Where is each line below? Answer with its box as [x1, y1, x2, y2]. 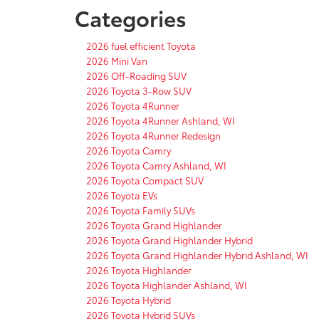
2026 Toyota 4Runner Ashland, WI [86, 113, 235, 127]
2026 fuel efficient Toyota [86, 38, 196, 52]
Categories [75, 1, 187, 33]
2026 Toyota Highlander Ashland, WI [86, 278, 247, 291]
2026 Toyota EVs [86, 188, 157, 202]
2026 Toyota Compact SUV [86, 173, 204, 187]
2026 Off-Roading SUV [86, 68, 187, 82]
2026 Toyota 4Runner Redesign [86, 128, 221, 142]
